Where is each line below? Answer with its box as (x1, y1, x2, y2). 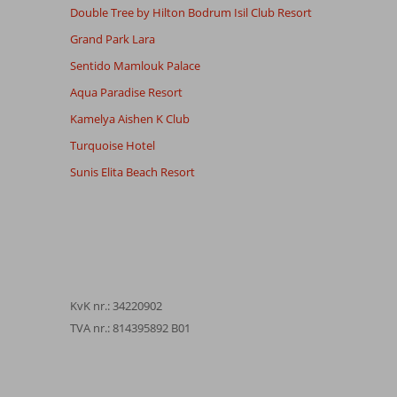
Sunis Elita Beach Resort (69, 163, 195, 180)
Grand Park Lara (69, 30, 155, 47)
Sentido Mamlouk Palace (69, 57, 200, 74)
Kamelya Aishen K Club (69, 110, 190, 127)
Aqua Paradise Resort (69, 83, 183, 100)
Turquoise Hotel (69, 136, 155, 153)
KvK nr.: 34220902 (69, 297, 162, 314)
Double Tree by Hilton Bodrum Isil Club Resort (69, 4, 312, 20)
